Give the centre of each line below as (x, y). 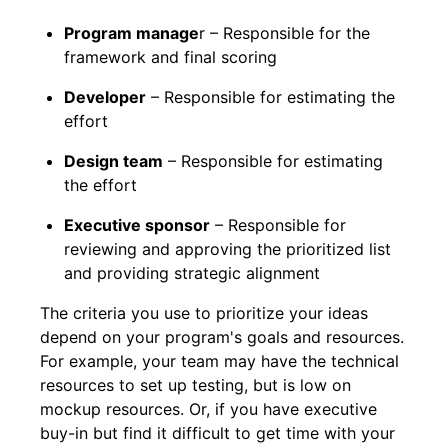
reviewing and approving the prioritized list (227, 248)
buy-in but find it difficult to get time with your (217, 432)
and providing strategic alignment (192, 272)
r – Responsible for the (284, 32)
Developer (105, 96)
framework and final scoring (170, 56)
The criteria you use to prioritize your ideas (204, 312)
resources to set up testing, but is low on (195, 384)
